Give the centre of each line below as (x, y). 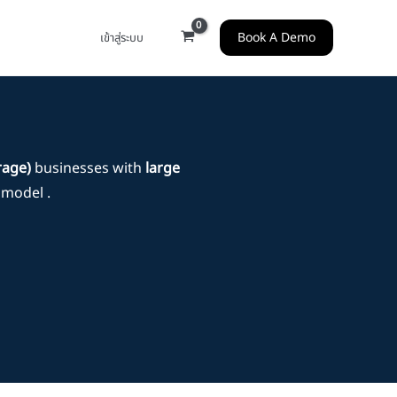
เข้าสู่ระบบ (122, 38)
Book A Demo (276, 38)
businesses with (88, 168)
